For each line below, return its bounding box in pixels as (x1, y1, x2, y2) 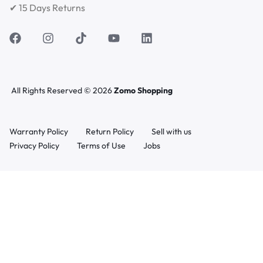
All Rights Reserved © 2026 (11, 85, 114, 96)
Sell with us (151, 126, 191, 137)
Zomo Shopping (114, 85, 173, 96)
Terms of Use (77, 140, 126, 151)
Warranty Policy (9, 126, 68, 137)
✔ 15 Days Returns (9, 2, 85, 14)
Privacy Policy (9, 140, 59, 151)
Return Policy (86, 126, 134, 137)
